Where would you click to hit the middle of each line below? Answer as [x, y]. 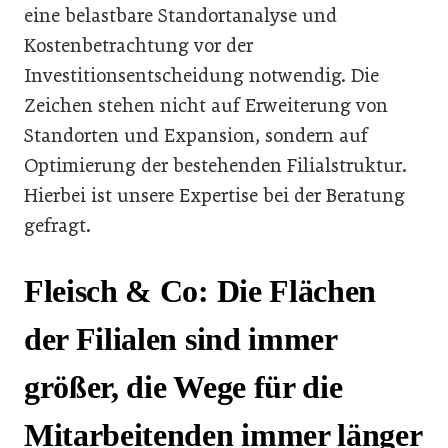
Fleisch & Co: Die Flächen [200, 291]
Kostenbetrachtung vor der [138, 45]
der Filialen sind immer [180, 339]
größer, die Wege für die [183, 387]
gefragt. [57, 225]
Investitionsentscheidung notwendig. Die [201, 75]
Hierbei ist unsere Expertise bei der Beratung [214, 195]
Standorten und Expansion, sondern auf [196, 135]
